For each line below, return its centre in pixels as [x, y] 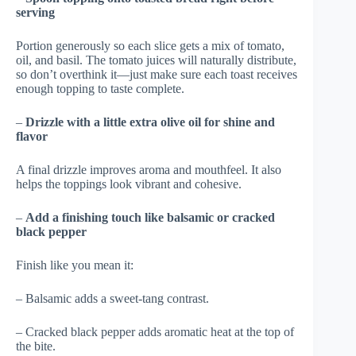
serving [35, 13]
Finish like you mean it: [75, 265]
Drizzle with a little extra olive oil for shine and [150, 122]
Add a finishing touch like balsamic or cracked [150, 218]
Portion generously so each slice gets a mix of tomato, [150, 46]
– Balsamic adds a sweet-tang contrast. [112, 299]
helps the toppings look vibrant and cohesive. [129, 184]
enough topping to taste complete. [100, 89]
